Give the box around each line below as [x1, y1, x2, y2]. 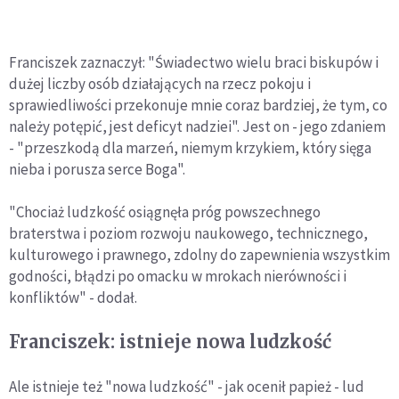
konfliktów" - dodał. [9, 288, 137, 308]
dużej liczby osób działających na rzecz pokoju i [9, 74, 311, 94]
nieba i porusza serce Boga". [9, 159, 185, 180]
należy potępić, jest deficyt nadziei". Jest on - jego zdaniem [9, 117, 386, 137]
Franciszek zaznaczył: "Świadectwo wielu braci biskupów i [9, 53, 379, 73]
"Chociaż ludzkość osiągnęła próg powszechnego [9, 202, 321, 223]
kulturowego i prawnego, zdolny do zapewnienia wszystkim [9, 245, 390, 265]
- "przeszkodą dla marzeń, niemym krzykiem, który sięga [9, 138, 371, 159]
